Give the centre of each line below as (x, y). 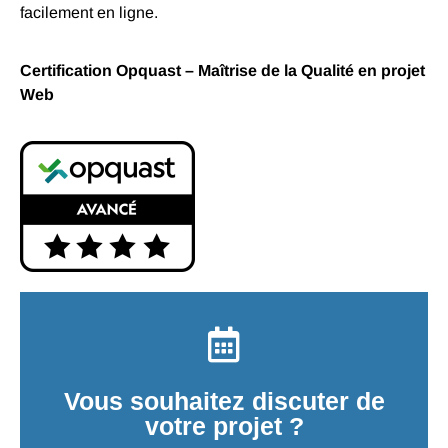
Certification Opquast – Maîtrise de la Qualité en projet (222, 70)
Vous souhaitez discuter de (224, 401)
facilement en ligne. (89, 12)
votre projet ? (224, 426)
